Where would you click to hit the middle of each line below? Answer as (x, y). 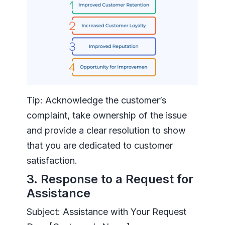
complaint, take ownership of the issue (106, 115)
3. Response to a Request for (110, 179)
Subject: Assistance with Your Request (106, 211)
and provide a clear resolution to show (106, 130)
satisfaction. (52, 160)
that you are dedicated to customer (99, 145)
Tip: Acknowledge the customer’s (96, 100)
